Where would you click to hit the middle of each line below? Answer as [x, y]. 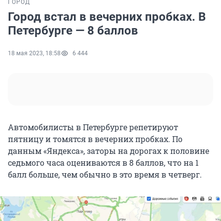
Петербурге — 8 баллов [73, 31]
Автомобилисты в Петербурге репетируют [93, 127]
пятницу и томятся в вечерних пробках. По [95, 139]
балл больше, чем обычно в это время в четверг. [105, 175]
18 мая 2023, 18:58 [34, 54]
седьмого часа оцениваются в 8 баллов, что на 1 [103, 163]
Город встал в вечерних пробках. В [107, 17]
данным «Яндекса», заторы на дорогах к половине [109, 151]
